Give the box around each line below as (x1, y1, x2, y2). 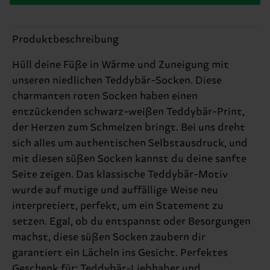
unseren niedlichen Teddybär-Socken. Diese (12, 74, 222, 87)
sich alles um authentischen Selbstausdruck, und (12, 137, 248, 149)
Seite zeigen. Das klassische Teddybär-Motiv (12, 168, 228, 181)
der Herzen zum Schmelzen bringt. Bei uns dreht (12, 121, 245, 134)
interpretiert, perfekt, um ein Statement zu (12, 199, 224, 212)
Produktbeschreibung (12, 33, 119, 46)
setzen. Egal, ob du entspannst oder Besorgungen (12, 215, 251, 228)
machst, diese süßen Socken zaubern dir (12, 231, 206, 243)
